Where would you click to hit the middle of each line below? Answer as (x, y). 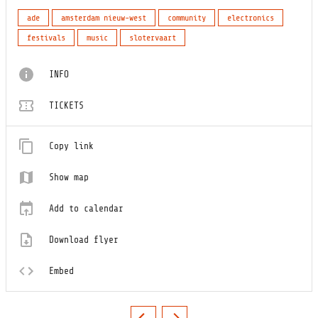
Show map (69, 177)
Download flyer (84, 240)
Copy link (71, 146)
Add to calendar (86, 209)
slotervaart (153, 38)
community (187, 18)
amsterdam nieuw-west (104, 18)
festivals (46, 38)
